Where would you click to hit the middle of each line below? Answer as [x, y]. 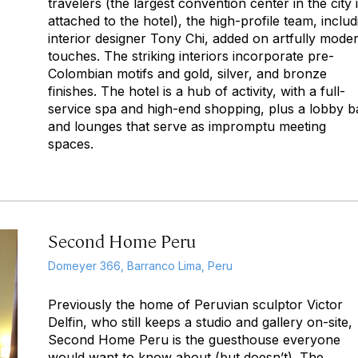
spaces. [71, 144]
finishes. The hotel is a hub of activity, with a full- [197, 91]
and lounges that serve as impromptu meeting [187, 126]
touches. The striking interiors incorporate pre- [191, 56]
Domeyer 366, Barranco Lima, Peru [140, 266]
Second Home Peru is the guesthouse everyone [194, 340]
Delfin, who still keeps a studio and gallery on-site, [200, 322]
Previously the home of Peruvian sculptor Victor [195, 304]
